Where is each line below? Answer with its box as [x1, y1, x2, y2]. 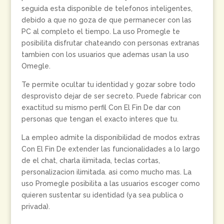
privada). [21, 202, 50, 210]
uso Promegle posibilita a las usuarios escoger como [21, 179, 200, 187]
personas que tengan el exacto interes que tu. [21, 115, 178, 123]
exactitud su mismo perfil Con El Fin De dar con [21, 103, 180, 111]
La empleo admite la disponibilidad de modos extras [21, 133, 200, 141]
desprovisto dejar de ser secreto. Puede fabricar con [21, 92, 201, 100]
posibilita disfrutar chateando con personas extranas [21, 39, 199, 47]
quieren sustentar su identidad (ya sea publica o [21, 191, 183, 199]
